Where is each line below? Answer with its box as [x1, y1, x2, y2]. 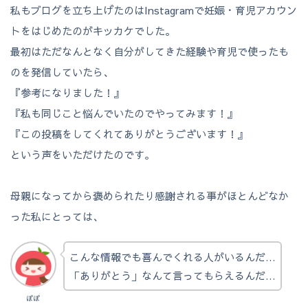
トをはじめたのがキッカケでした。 [10, 23, 175, 38]
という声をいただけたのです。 [10, 147, 155, 162]
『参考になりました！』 [10, 85, 124, 100]
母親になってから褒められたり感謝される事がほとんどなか [10, 188, 289, 203]
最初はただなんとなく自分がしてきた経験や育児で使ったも [10, 44, 289, 59]
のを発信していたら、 [10, 65, 113, 80]
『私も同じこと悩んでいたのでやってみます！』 [10, 106, 237, 121]
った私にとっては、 [10, 209, 103, 224]
